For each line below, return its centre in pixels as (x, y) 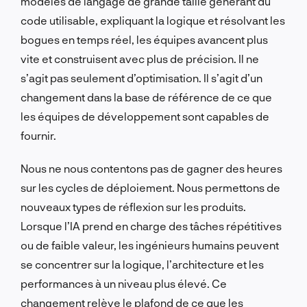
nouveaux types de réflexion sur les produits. (133, 206)
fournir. (38, 135)
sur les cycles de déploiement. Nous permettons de (150, 187)
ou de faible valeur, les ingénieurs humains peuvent (150, 245)
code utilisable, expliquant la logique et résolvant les (153, 20)
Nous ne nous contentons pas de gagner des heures (151, 168)
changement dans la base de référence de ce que (146, 97)
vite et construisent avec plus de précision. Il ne (140, 58)
